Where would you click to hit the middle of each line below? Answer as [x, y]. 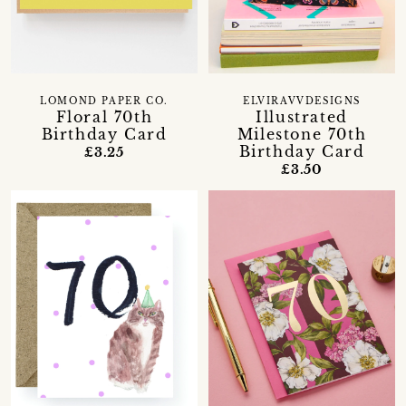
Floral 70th [104, 116]
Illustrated [302, 116]
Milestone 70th [302, 134]
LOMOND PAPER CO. [104, 101]
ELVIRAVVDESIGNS [301, 101]
